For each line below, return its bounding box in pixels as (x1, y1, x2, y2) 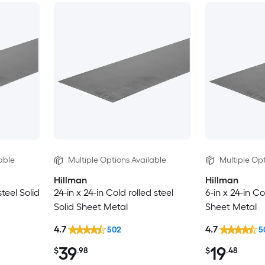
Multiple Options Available (67, 154, 166, 165)
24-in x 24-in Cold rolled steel (53, 187, 173, 199)
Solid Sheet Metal (53, 201, 128, 213)
